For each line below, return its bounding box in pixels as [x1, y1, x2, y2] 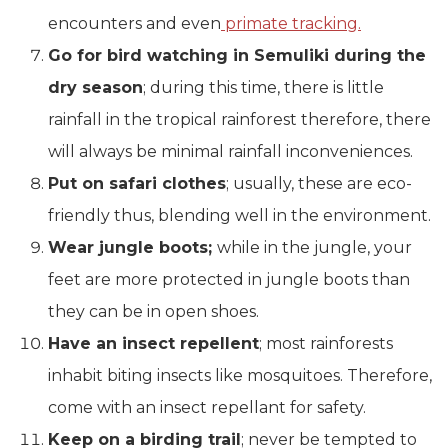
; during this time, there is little [143, 78, 384, 97]
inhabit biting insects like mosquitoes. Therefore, [48, 366, 432, 385]
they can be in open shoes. [48, 302, 259, 321]
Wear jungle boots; [48, 238, 217, 257]
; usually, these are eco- [226, 174, 412, 193]
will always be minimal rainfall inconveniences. [48, 142, 413, 161]
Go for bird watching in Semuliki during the [48, 46, 426, 65]
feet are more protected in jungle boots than [48, 270, 410, 289]
